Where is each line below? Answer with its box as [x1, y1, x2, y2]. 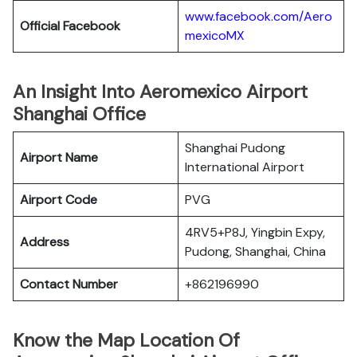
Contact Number [20, 276, 118, 292]
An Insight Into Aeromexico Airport [13, 80, 308, 104]
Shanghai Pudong [185, 139, 285, 156]
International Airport [185, 159, 304, 175]
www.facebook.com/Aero [185, 8, 332, 25]
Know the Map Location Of [13, 328, 240, 352]
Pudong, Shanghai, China [185, 243, 326, 260]
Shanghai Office [13, 102, 146, 126]
